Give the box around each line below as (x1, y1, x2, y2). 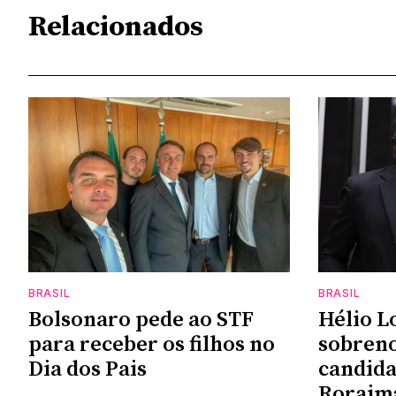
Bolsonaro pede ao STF (28, 306, 254, 333)
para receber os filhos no (28, 331, 275, 358)
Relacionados (28, 9, 203, 45)
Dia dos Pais (28, 355, 147, 383)
